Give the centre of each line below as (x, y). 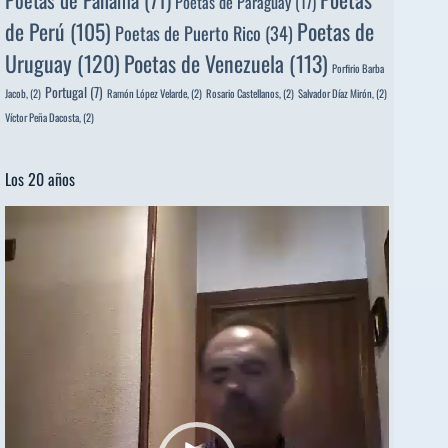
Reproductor (40, 216)
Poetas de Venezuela (204, 62)
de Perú (35, 30)
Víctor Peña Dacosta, (43, 116)
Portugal (66, 91)
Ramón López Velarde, (148, 92)
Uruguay (38, 62)
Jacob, (16, 92)
